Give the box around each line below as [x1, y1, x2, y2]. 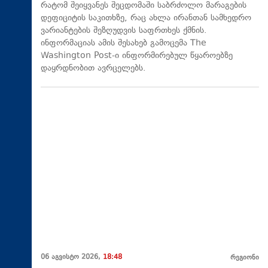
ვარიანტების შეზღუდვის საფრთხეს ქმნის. [41, 24, 207, 37]
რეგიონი [230, 253, 259, 264]
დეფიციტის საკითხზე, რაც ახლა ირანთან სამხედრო [41, 11, 251, 25]
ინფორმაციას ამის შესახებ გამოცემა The [41, 36, 206, 50]
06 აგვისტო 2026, [41, 252, 103, 263]
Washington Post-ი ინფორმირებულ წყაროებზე [41, 49, 233, 62]
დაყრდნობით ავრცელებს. [41, 62, 146, 75]
